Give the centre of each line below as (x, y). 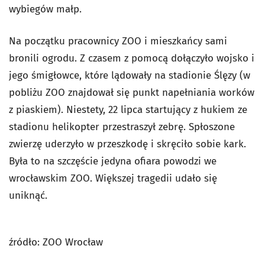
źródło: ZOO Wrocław (56, 243)
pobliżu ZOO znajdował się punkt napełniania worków (132, 93)
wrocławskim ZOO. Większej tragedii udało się (113, 179)
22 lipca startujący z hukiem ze (178, 110)
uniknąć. (28, 196)
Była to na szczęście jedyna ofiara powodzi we (113, 161)
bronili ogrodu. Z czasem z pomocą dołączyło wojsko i (132, 59)
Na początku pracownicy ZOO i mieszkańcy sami (118, 41)
